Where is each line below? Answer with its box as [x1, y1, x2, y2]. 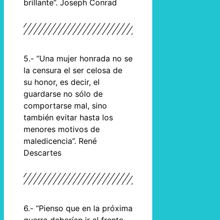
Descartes [24, 147, 61, 158]
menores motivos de [24, 124, 100, 134]
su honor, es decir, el [24, 77, 100, 87]
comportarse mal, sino [24, 100, 107, 110]
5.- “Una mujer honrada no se [24, 53, 133, 63]
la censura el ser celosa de [24, 65, 122, 75]
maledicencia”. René [24, 136, 97, 146]
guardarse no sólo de [24, 88, 103, 99]
